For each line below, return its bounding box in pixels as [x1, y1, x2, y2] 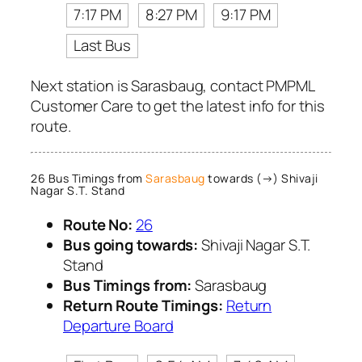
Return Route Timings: [63, 295, 223, 317]
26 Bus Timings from [31, 170, 145, 186]
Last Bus [73, 35, 131, 57]
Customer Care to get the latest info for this [31, 95, 325, 117]
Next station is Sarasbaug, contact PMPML [31, 75, 314, 97]
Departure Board [63, 315, 174, 337]
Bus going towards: [63, 234, 199, 256]
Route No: [63, 214, 133, 236]
